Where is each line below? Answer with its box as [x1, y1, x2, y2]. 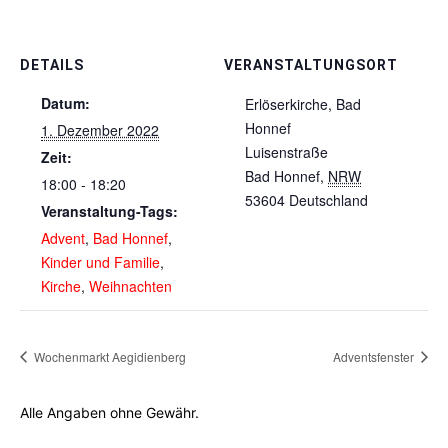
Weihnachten [89, 275, 172, 296]
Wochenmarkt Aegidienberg [31, 347, 186, 365]
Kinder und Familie [41, 251, 160, 272]
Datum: [41, 92, 90, 113]
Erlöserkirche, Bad [245, 93, 361, 114]
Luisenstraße [245, 141, 328, 162]
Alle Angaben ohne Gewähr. [20, 403, 199, 421]
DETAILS [20, 56, 84, 73]
